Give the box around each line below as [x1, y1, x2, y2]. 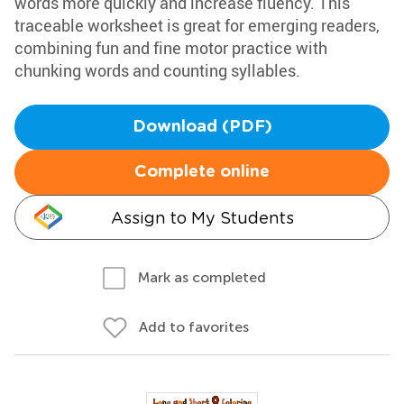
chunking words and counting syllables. [14, 60, 300, 81]
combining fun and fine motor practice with [14, 37, 327, 59]
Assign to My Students [110, 208, 294, 227]
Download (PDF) [132, 119, 272, 135]
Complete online [134, 164, 270, 180]
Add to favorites [139, 318, 249, 335]
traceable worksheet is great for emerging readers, [14, 14, 380, 36]
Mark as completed [138, 269, 266, 286]
